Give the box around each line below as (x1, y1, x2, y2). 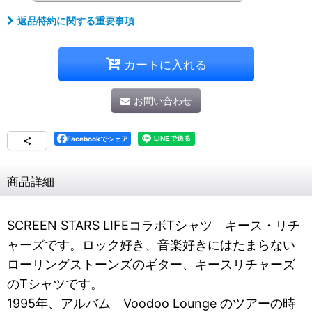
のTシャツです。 (7, 276, 103, 291)
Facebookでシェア (67, 134, 128, 143)
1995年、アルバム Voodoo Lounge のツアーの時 (7, 296, 295, 311)
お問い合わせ (133, 95, 192, 107)
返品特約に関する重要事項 (17, 15, 134, 26)
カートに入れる (123, 56, 207, 72)
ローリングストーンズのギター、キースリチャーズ (7, 257, 295, 272)
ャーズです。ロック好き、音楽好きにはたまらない (7, 237, 295, 252)
